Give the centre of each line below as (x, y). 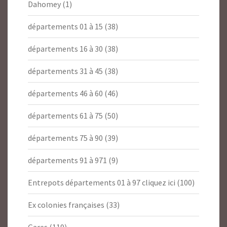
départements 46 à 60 (65, 93)
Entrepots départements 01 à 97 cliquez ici (102, 183)
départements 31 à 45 (65, 71)
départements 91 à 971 (67, 160)
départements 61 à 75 (65, 116)
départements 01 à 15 (65, 27)
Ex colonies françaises (66, 205)
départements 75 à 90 (65, 138)
